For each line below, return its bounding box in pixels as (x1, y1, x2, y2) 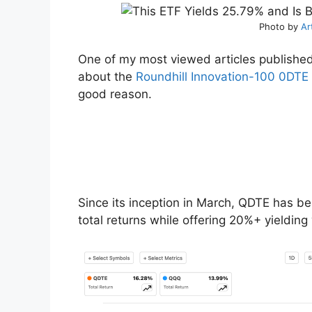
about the (78, 70, 136, 84)
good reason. (78, 87, 152, 102)
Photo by (258, 20, 301, 32)
